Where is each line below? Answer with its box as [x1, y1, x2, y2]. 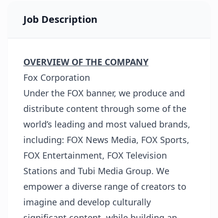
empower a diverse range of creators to [23, 181, 186, 192]
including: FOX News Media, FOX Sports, [23, 134, 189, 145]
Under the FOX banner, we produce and [23, 87, 185, 99]
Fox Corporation [23, 72, 90, 83]
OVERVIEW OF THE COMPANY [23, 56, 148, 68]
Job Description [23, 13, 97, 26]
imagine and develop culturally [23, 196, 151, 208]
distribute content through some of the [23, 103, 186, 114]
